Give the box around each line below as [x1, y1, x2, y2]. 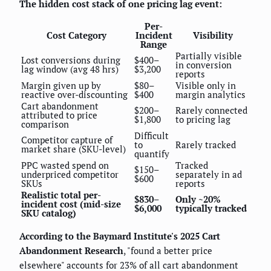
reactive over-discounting [21, 88, 128, 101]
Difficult [134, 129, 169, 142]
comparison [21, 118, 69, 131]
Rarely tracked [175, 139, 236, 151]
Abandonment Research [19, 244, 123, 257]
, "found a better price [123, 244, 212, 257]
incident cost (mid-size [21, 198, 121, 211]
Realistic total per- [21, 189, 101, 201]
